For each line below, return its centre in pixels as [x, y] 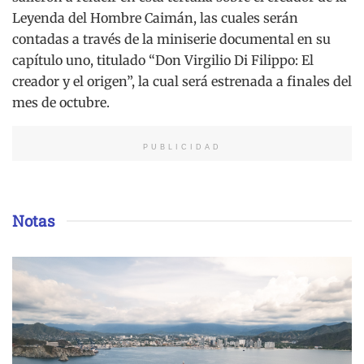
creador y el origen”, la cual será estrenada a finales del [182, 81]
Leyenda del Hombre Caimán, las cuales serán [155, 17]
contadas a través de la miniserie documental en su [171, 39]
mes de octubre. [61, 102]
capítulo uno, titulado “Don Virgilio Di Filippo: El [163, 60]
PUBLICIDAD [182, 147]
